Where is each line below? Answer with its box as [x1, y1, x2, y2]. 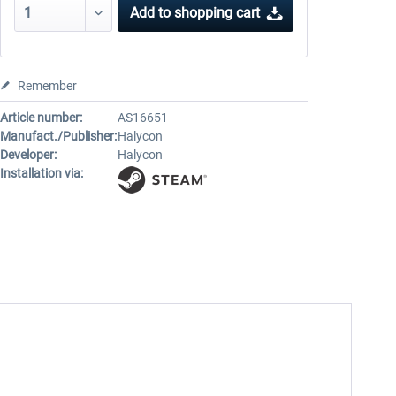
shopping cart [174, 4, 261, 21]
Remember [17, 79, 77, 93]
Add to [130, 4, 171, 21]
